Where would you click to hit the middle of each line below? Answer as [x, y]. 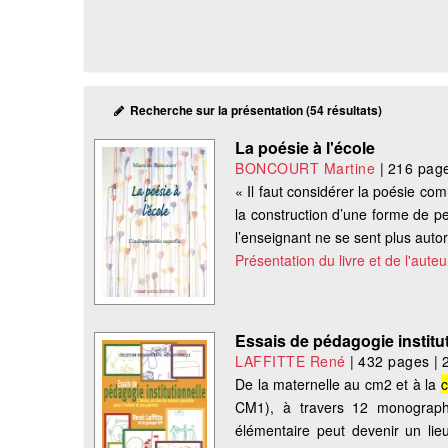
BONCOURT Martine [305, 168]
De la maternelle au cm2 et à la [338, 384]
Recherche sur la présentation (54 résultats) [253, 110]
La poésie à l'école [305, 148]
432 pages [394, 361]
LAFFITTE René [290, 361]
